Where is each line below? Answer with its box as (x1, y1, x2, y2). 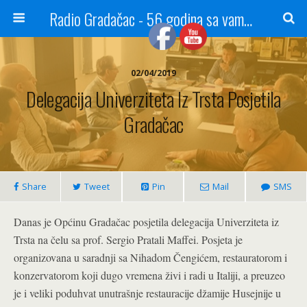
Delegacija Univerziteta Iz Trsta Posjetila (26, 84, 281, 113)
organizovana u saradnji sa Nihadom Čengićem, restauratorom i (14, 250, 287, 265)
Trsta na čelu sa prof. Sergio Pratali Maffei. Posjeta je (14, 232, 243, 247)
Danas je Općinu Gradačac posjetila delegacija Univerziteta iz (14, 214, 279, 229)
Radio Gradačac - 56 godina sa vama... (243, 6, 252, 31)
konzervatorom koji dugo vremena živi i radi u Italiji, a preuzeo (14, 268, 285, 282)
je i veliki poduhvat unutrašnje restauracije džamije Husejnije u (14, 286, 281, 300)
